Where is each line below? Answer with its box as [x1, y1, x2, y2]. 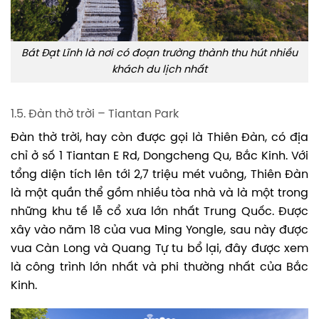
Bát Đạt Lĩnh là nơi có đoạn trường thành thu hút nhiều [21, 48, 298, 60]
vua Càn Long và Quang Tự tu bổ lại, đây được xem [11, 242, 308, 255]
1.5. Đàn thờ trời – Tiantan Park [11, 108, 179, 120]
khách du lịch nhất [112, 64, 207, 76]
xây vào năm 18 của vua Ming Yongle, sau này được [11, 224, 308, 236]
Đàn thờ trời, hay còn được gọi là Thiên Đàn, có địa [11, 131, 308, 144]
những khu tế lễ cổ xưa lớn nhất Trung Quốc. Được [11, 205, 308, 218]
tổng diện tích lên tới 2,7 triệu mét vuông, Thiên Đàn [11, 168, 308, 181]
